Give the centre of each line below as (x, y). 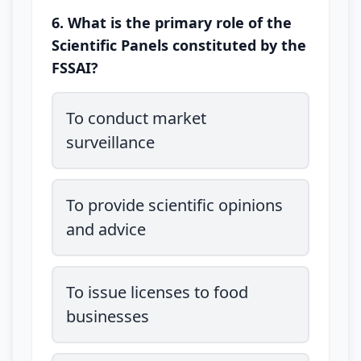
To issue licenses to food (157, 292)
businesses (108, 316)
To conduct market (136, 118)
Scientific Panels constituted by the (179, 45)
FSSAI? (75, 68)
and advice (106, 229)
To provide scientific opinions (174, 205)
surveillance (110, 142)
